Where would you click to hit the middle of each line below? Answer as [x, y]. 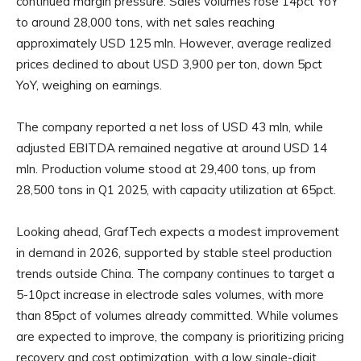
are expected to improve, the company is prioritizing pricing [180, 337]
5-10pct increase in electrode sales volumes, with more [170, 295]
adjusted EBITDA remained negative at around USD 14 [172, 148]
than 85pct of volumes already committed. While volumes [177, 316]
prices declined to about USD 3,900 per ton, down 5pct [169, 64]
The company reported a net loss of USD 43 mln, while [170, 127]
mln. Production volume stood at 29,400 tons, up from [166, 169]
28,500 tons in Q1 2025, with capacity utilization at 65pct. [176, 190]
